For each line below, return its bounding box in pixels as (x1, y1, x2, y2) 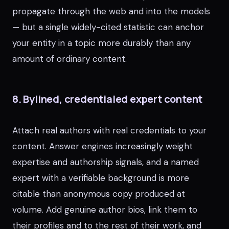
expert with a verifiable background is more (12, 172, 189, 184)
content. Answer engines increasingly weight (12, 141, 193, 152)
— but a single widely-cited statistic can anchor (12, 21, 204, 33)
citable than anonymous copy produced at (12, 188, 185, 199)
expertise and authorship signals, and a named (12, 156, 199, 168)
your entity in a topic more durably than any (12, 37, 191, 49)
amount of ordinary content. (12, 53, 127, 64)
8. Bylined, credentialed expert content (12, 92, 203, 106)
